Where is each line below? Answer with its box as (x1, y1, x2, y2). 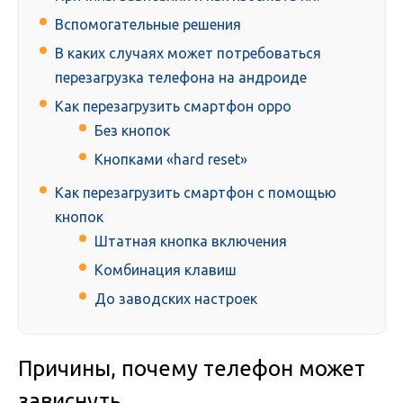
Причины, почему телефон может (18, 356, 365, 381)
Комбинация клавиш (94, 262, 237, 279)
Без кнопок (94, 122, 170, 139)
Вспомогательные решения (55, 16, 241, 33)
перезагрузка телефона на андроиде (55, 69, 307, 86)
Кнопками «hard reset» (94, 151, 247, 168)
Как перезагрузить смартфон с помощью (55, 184, 336, 201)
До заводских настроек (94, 291, 257, 308)
